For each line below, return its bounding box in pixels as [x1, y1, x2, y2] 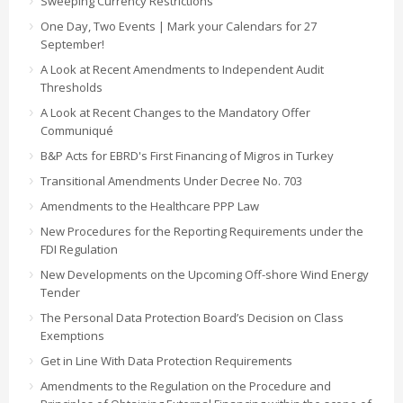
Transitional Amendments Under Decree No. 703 [40, 173, 302, 190]
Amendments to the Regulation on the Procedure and [40, 378, 331, 395]
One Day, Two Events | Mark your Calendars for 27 [40, 18, 317, 35]
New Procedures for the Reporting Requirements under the [40, 223, 363, 240]
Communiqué [40, 122, 113, 139]
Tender [40, 284, 80, 301]
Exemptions [40, 327, 104, 345]
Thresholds [40, 79, 103, 96]
